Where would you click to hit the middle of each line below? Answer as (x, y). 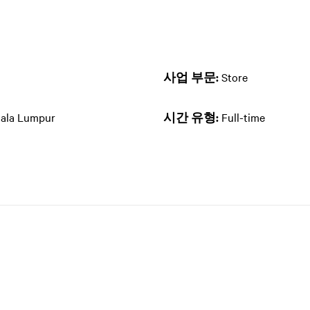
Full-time (243, 117)
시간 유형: (192, 117)
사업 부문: (192, 77)
